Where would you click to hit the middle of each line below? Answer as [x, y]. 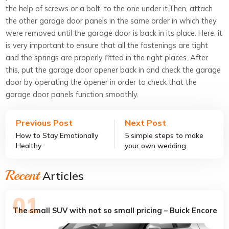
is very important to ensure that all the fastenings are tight [107, 45]
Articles [62, 176]
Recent [23, 175]
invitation [140, 156]
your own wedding [155, 145]
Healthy [29, 145]
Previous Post [44, 122]
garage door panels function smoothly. [72, 94]
